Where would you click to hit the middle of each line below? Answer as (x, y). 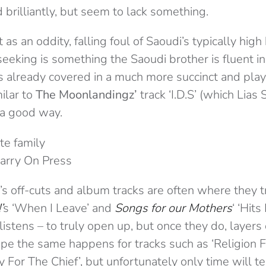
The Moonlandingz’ (86, 95)
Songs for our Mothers (173, 208)
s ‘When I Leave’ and (59, 208)
